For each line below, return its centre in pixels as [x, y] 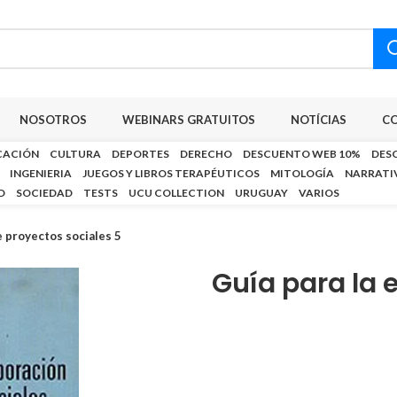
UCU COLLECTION [176, 193]
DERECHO [206, 154]
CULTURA [75, 154]
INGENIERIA [41, 173]
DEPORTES [140, 154]
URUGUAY [261, 193]
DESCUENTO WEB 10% [302, 154]
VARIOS [319, 193]
